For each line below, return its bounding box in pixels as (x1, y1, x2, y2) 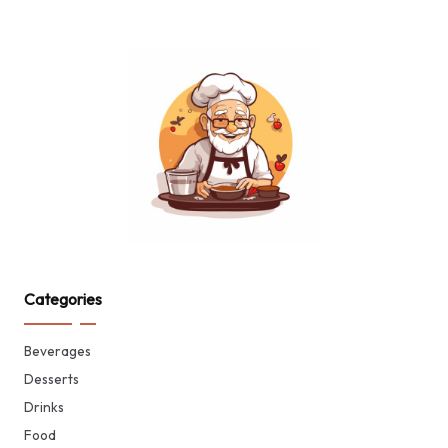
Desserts (24, 369, 79, 388)
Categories (24, 288, 102, 309)
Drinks (24, 397, 64, 416)
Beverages (24, 341, 91, 360)
